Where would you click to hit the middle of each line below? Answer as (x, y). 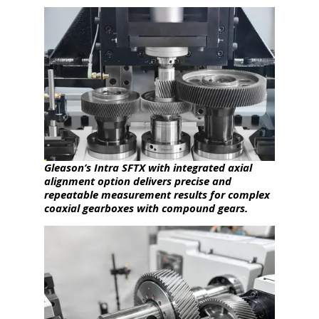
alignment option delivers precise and (138, 181)
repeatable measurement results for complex (157, 195)
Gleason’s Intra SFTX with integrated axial (148, 168)
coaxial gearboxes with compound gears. (146, 208)
